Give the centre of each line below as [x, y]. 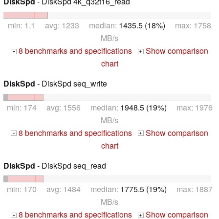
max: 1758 [188, 25]
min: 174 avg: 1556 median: [63, 107]
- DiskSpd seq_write [71, 83]
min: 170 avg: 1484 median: [63, 189]
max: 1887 [189, 189]
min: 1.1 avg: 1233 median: [63, 25]
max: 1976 [189, 107]
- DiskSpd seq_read [71, 165]
